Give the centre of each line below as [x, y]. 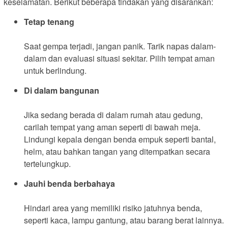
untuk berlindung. [55, 70]
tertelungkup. [47, 163]
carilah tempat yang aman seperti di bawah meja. [112, 127]
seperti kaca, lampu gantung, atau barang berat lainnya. [124, 220]
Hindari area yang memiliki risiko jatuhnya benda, [113, 208]
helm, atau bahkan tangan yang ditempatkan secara [117, 151]
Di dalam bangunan [62, 90]
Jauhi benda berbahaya [69, 183]
